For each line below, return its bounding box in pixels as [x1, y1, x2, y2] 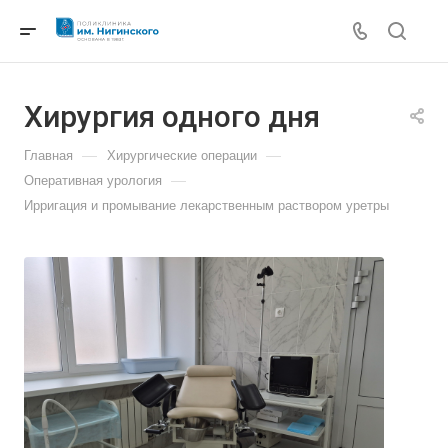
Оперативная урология [24, 173, 162, 188]
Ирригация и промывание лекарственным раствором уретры [24, 198, 389, 213]
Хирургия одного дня [24, 99, 320, 134]
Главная [24, 148, 73, 163]
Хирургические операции [107, 148, 257, 163]
